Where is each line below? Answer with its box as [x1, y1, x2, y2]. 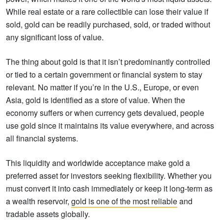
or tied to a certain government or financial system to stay [6, 68, 202, 80]
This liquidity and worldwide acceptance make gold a [6, 157, 190, 168]
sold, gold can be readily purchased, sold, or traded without [6, 18, 210, 30]
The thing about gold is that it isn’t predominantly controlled [6, 55, 210, 67]
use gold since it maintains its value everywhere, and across [6, 119, 214, 131]
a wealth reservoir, [6, 195, 71, 207]
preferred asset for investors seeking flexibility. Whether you [6, 169, 212, 181]
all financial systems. [6, 132, 78, 144]
